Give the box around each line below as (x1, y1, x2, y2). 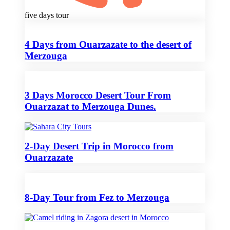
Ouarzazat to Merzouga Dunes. (25, 101, 156, 112)
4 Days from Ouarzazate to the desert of (25, 39, 191, 50)
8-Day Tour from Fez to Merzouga (25, 191, 169, 203)
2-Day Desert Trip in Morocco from (25, 141, 174, 152)
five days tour (25, 10, 69, 20)
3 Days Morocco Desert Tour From (25, 90, 171, 101)
